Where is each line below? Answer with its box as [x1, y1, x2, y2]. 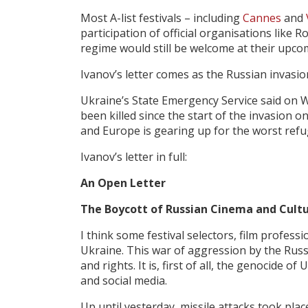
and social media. [80, 273, 167, 289]
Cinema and [210, 201, 279, 217]
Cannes [243, 10, 281, 26]
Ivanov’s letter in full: [80, 149, 187, 165]
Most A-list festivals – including [80, 10, 243, 26]
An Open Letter [80, 175, 166, 191]
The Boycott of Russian [80, 201, 210, 217]
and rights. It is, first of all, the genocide [80, 258, 283, 274]
